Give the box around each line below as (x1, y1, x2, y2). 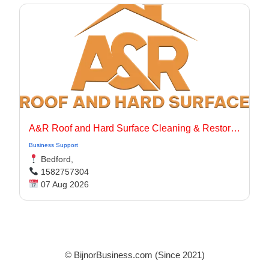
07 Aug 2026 (38, 180, 89, 189)
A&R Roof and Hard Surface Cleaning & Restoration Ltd (231, 123, 240, 133)
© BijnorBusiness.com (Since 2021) (64, 250, 205, 260)
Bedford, (38, 154, 73, 164)
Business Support (29, 142, 78, 148)
